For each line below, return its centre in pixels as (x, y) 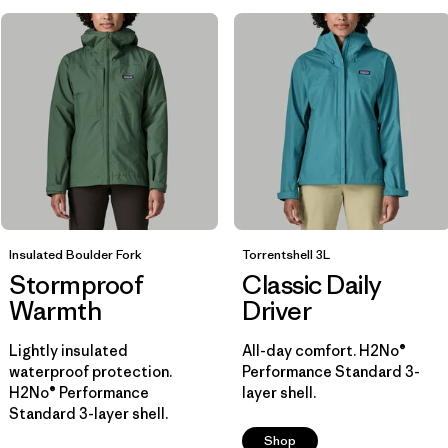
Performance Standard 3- (331, 371)
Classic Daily (312, 285)
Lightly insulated (68, 350)
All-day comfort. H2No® (324, 350)
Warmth (55, 311)
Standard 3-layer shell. (88, 413)
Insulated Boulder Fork (75, 254)
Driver (277, 311)
